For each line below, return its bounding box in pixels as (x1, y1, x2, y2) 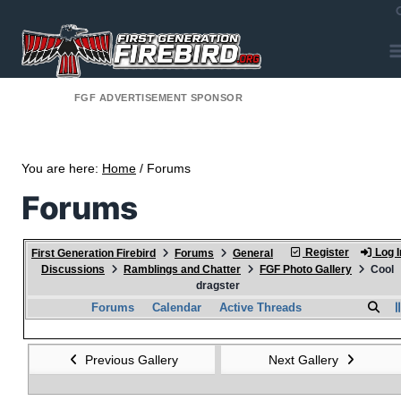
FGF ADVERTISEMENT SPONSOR (74, 92, 243, 104)
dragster (195, 278, 240, 292)
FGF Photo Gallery (260, 262, 352, 276)
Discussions (41, 262, 105, 276)
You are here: (21, 160, 102, 175)
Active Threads (218, 300, 302, 314)
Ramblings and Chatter (124, 262, 241, 276)
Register (303, 245, 349, 259)
